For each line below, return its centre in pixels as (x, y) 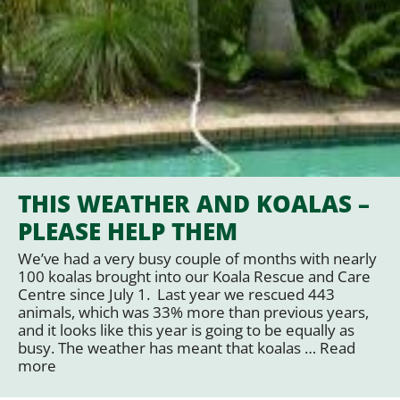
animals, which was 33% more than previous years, (193, 312)
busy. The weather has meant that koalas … (169, 347)
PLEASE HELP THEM (128, 231)
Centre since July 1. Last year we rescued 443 (176, 294)
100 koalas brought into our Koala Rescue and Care (194, 276)
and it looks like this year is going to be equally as (186, 329)
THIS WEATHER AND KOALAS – (194, 203)
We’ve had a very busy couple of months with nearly (197, 258)
